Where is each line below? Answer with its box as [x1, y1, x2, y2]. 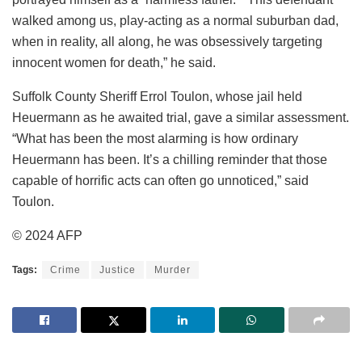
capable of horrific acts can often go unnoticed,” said [12, 173, 309, 187]
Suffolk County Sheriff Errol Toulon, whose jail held [12, 89, 302, 103]
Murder [154, 263, 191, 276]
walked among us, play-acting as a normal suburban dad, [12, 13, 339, 27]
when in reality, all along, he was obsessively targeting [12, 34, 322, 48]
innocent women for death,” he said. [12, 55, 216, 69]
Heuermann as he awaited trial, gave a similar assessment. [12, 110, 349, 124]
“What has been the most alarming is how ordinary [12, 131, 298, 145]
